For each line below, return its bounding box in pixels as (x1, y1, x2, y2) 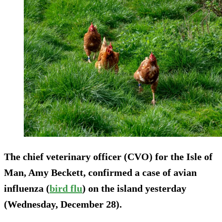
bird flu (50, 183, 82, 194)
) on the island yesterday (82, 183, 186, 194)
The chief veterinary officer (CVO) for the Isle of (4, 151, 213, 163)
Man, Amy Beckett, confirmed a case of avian (4, 167, 197, 178)
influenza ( (4, 183, 50, 194)
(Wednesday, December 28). (4, 199, 122, 210)
